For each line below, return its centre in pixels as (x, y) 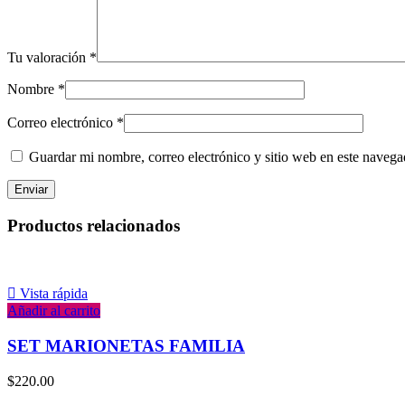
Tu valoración (48, 57)
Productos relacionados (94, 225)
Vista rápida (54, 294)
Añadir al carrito (54, 311)
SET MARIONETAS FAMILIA (126, 346)
